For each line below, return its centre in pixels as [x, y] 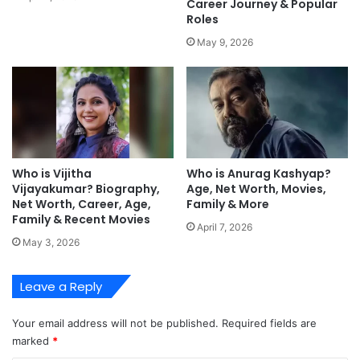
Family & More [228, 204]
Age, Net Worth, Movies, [256, 188]
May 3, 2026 [51, 242]
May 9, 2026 [225, 43]
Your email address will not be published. [115, 323]
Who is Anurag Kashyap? [259, 173]
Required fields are [269, 323]
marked [32, 340]
